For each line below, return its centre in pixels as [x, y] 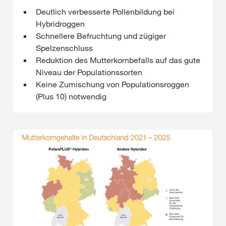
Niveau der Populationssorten [89, 72]
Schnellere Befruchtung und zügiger [101, 36]
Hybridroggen [60, 24]
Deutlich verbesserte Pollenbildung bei [105, 12]
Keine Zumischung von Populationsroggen [112, 84]
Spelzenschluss [64, 48]
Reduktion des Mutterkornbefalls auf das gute [118, 60]
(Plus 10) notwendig [71, 96]
